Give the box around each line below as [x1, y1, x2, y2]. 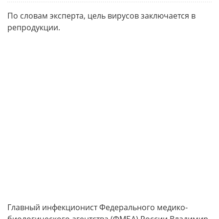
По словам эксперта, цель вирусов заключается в [7, 10, 196, 21]
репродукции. [7, 22, 60, 33]
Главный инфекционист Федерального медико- [7, 202, 188, 213]
